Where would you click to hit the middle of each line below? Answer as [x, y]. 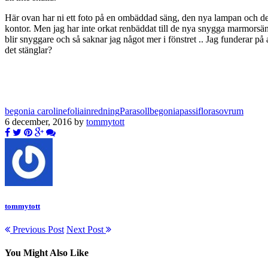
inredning [102, 111]
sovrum [229, 111]
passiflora [197, 111]
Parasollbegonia [150, 111]
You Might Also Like [47, 253]
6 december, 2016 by [45, 121]
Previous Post [37, 229]
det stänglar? [28, 50]
